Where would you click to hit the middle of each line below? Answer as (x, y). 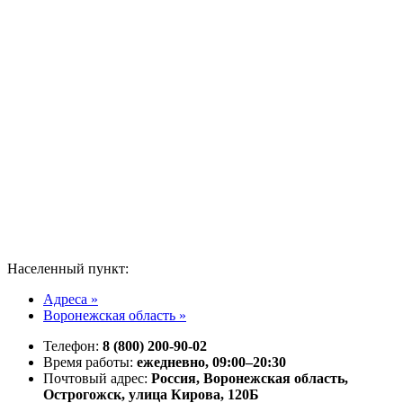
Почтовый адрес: (97, 378)
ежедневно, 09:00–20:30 (211, 362)
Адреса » (71, 299)
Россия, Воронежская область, (250, 378)
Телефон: (73, 345)
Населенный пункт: (68, 268)
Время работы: (90, 362)
